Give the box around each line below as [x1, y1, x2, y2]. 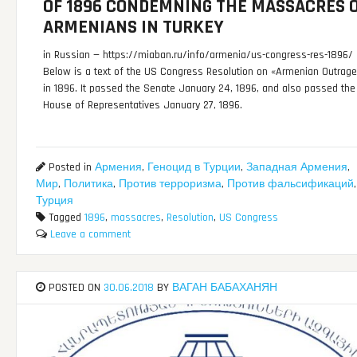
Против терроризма [118, 177, 222, 192]
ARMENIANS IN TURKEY [43, 15, 225, 40]
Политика [63, 177, 113, 192]
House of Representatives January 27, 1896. [43, 98, 243, 113]
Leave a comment [49, 227, 131, 242]
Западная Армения [245, 160, 347, 175]
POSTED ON [45, 280, 104, 295]
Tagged [45, 210, 84, 226]
